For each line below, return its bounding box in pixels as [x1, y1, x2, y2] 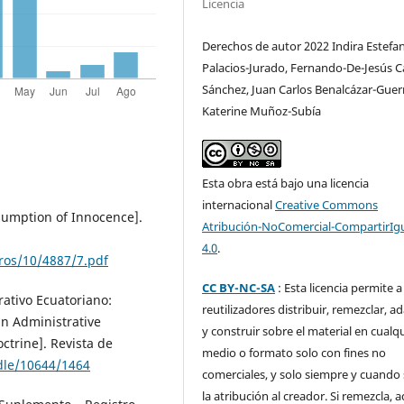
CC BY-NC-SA [202, 279, 276, 296]
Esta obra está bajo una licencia [202, 174, 370, 191]
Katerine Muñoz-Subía [202, 102, 322, 119]
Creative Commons [275, 196, 379, 213]
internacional [202, 196, 276, 213]
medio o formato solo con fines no [202, 344, 387, 361]
